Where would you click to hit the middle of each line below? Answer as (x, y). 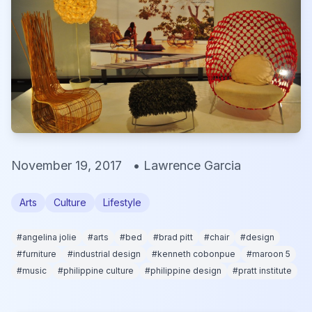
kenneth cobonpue (196, 254)
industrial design (107, 254)
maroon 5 (271, 254)
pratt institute (265, 271)
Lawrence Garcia (192, 165)
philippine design (186, 271)
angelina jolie (49, 237)
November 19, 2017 (67, 165)
